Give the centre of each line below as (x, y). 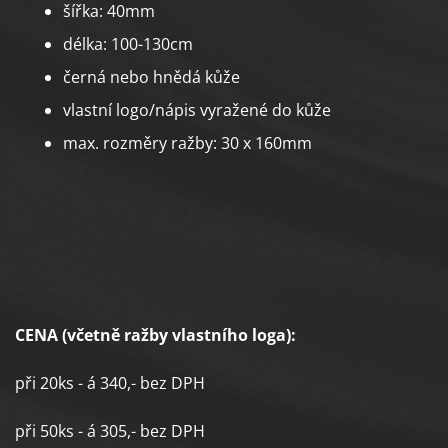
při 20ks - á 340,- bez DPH (110, 383)
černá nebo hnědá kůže (151, 77)
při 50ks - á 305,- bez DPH (110, 431)
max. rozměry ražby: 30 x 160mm (187, 143)
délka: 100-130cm (128, 44)
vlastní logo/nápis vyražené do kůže (197, 110)
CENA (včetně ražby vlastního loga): (155, 335)
